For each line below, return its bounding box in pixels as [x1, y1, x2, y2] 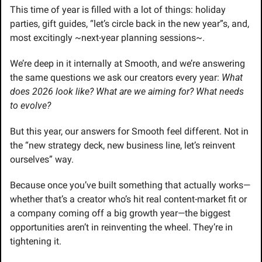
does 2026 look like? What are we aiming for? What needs [10, 85, 244, 97]
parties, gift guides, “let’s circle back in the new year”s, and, [10, 18, 249, 29]
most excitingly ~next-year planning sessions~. [10, 32, 205, 43]
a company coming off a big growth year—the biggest [10, 207, 230, 219]
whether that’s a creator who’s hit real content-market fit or [10, 193, 247, 205]
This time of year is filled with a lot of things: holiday [10, 4, 226, 15]
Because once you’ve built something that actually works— [10, 179, 250, 191]
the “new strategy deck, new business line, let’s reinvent [10, 139, 235, 151]
